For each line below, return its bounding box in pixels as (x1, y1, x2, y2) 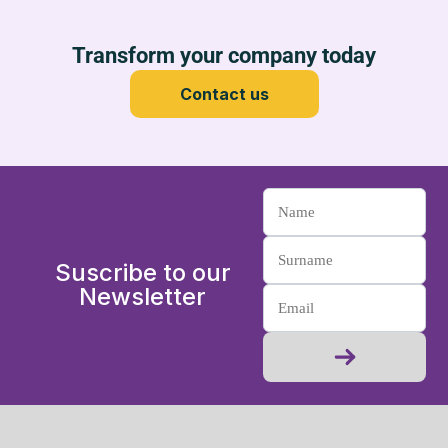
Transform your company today (72, 42, 376, 68)
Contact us (179, 83, 269, 104)
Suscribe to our (54, 258, 231, 288)
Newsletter (79, 282, 207, 312)
